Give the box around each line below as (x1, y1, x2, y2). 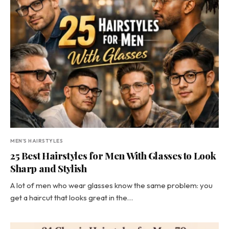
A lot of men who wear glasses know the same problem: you (10, 180, 213, 190)
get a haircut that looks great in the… (10, 193, 133, 202)
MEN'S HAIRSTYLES (10, 138, 63, 144)
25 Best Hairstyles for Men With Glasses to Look (10, 149, 216, 162)
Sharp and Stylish (10, 162, 87, 175)
